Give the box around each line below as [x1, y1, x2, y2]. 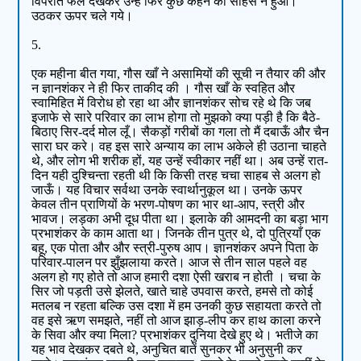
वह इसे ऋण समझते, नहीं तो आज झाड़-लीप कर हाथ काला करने [31, 313, 322, 328]
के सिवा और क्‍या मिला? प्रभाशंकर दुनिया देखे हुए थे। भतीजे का [31, 328, 319, 342]
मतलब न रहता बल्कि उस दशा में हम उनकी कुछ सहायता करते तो [31, 299, 322, 313]
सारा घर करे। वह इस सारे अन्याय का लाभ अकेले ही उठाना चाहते [31, 139, 327, 154]
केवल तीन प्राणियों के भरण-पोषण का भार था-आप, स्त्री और [31, 197, 305, 212]
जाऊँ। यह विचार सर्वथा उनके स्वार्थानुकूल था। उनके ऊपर [31, 183, 303, 197]
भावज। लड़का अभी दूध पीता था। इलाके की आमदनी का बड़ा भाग [31, 212, 329, 226]
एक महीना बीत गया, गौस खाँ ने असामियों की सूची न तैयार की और [31, 67, 326, 81]
